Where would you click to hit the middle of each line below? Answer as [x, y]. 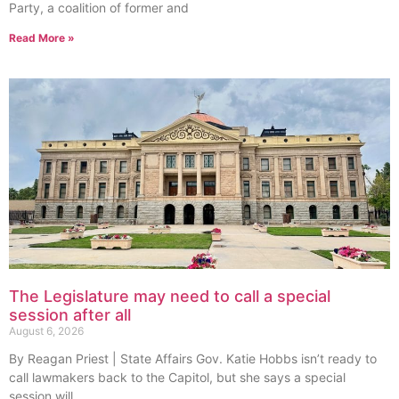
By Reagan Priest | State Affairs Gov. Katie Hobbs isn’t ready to [193, 359]
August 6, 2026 [46, 331]
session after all [70, 315]
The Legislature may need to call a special [170, 297]
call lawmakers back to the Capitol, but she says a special [177, 378]
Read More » [42, 38]
